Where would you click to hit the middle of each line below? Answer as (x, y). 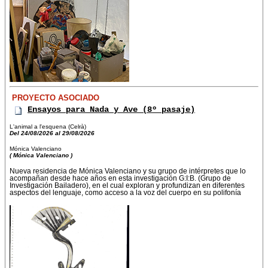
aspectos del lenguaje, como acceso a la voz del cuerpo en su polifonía (125, 193)
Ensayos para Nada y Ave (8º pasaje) (111, 110)
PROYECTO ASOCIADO (54, 98)
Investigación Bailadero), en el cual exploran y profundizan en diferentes (127, 186)
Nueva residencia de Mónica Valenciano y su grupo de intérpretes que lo (128, 171)
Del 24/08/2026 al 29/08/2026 (52, 133)
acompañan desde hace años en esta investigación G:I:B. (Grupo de (120, 179)
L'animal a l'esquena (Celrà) (48, 127)
